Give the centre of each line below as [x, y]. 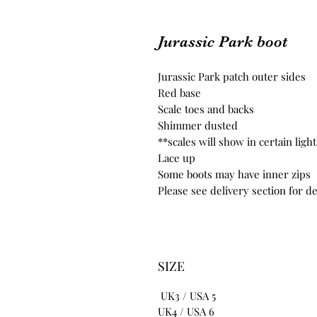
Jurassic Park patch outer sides [232, 76]
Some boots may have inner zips [234, 174]
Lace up [177, 157]
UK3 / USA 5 [187, 295]
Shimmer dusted [198, 125]
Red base [179, 92]
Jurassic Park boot [223, 41]
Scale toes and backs [206, 109]
